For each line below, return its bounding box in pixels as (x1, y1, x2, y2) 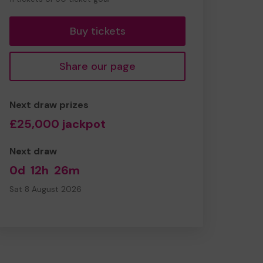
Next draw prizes (9, 98, 89, 111)
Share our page (59, 59, 136, 73)
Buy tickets (69, 23, 126, 38)
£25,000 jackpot (9, 116, 106, 131)
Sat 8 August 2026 (9, 184, 82, 194)
